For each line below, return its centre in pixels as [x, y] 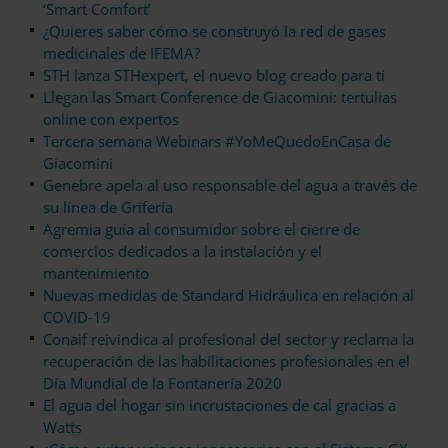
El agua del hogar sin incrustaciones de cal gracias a [219, 405]
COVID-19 [77, 317]
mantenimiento [96, 273]
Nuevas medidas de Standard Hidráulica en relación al [228, 295]
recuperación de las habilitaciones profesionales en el [226, 361]
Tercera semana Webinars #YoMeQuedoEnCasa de [217, 141]
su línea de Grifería [108, 207]
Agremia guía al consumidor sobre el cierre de [201, 229]
